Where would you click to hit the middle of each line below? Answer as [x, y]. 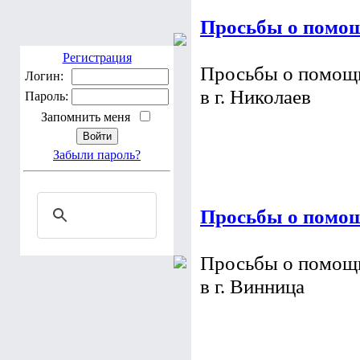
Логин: [44, 76]
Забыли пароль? [97, 155]
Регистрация [97, 57]
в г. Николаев [256, 157]
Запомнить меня [89, 117]
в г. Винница [252, 347]
